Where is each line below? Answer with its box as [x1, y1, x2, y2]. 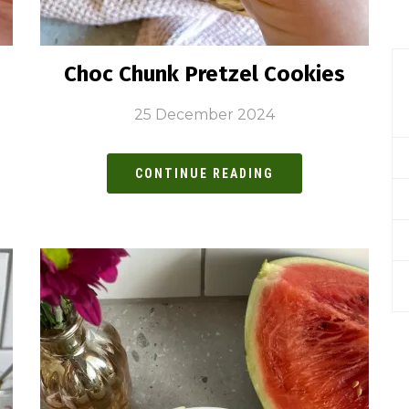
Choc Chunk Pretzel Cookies [64, 61, 345, 88]
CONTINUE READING [135, 166, 274, 182]
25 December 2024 [134, 106, 275, 124]
